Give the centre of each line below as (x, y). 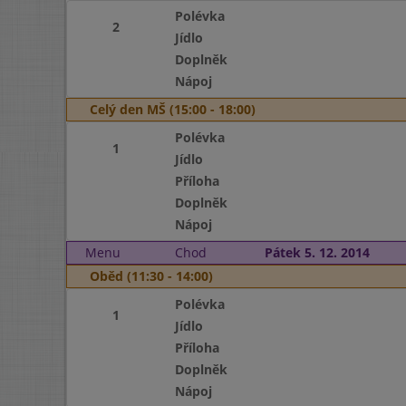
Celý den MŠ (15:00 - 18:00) (173, 109)
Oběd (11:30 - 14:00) (151, 276)
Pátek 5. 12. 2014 (317, 252)
